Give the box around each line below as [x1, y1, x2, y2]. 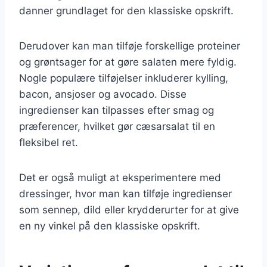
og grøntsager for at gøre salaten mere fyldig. [19, 55, 237, 68]
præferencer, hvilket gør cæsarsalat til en [19, 120, 215, 132]
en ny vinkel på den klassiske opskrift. [19, 219, 200, 232]
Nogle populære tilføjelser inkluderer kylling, [19, 72, 228, 84]
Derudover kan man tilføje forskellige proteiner [19, 39, 240, 52]
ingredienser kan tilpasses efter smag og [19, 104, 214, 116]
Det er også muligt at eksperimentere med [19, 171, 221, 184]
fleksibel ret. [19, 136, 78, 148]
